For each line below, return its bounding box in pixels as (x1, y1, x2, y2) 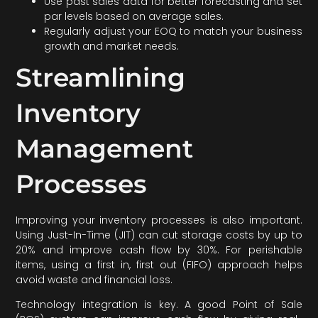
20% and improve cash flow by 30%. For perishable (16, 242, 302, 257)
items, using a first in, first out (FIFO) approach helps (16, 257, 302, 272)
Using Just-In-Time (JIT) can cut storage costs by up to (16, 227, 302, 242)
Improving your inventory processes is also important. (16, 212, 302, 227)
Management (16, 132, 194, 164)
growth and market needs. (44, 38, 180, 53)
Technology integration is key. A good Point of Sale (16, 297, 302, 312)
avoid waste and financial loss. (16, 272, 173, 287)
